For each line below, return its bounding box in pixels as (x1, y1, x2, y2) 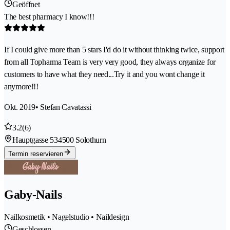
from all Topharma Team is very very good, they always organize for (4, 57, 216, 66)
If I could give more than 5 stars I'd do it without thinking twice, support (4, 45, 224, 54)
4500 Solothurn (57, 135, 106, 144)
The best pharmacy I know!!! (4, 12, 94, 21)
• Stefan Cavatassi (35, 102, 91, 111)
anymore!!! (4, 82, 39, 91)
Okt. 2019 (4, 102, 36, 111)
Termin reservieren (8, 149, 63, 158)
